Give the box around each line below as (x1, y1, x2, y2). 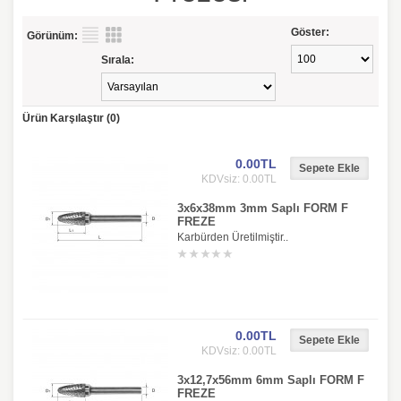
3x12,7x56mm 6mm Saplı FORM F (177, 373, 364, 387)
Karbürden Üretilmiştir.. (177, 231, 288, 243)
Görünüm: (27, 30, 78, 42)
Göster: (291, 26, 329, 38)
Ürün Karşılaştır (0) (22, 112, 120, 124)
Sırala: (101, 54, 134, 66)
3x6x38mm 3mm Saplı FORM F (177, 201, 348, 215)
